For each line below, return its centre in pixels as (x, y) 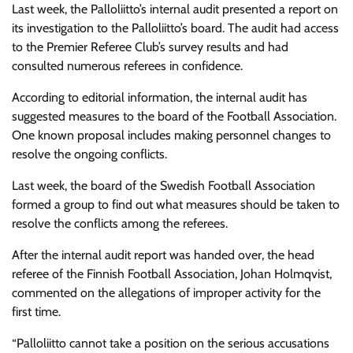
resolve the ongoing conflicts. (89, 154)
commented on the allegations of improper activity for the (166, 293)
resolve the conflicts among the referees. (120, 223)
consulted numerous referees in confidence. (127, 66)
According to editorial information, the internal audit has (160, 97)
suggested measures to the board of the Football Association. (174, 116)
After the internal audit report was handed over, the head (163, 255)
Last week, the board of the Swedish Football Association (163, 186)
